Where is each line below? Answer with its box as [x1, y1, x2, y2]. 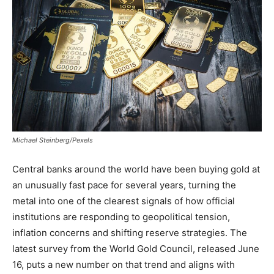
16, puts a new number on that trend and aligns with [12, 259, 235, 271]
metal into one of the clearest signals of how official [12, 195, 235, 207]
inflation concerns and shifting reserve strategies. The [12, 227, 247, 239]
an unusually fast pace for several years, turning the [12, 179, 236, 191]
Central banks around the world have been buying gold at [12, 163, 260, 176]
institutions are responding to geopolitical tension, [12, 211, 230, 223]
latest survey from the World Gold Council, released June [12, 243, 259, 255]
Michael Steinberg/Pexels [12, 136, 93, 145]
